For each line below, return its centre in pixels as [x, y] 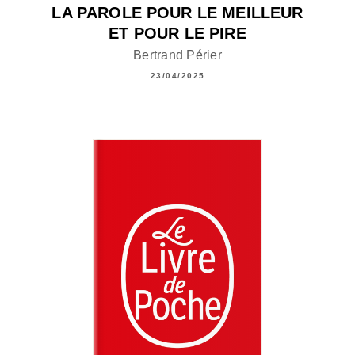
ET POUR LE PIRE [177, 33]
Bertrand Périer [177, 55]
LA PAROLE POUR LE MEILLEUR [177, 12]
